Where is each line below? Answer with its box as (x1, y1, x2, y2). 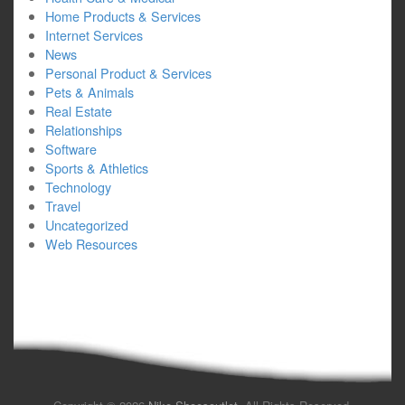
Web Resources (45, 234, 137, 253)
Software (45, 139, 97, 158)
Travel (45, 196, 80, 215)
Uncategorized (45, 215, 128, 234)
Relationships (45, 120, 122, 139)
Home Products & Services (45, 6, 201, 25)
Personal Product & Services (45, 63, 212, 82)
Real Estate (45, 101, 112, 120)
